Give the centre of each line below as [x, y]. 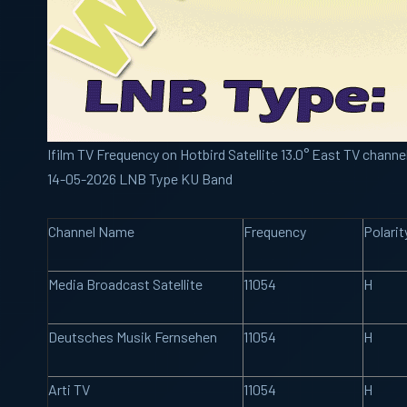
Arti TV [69, 389]
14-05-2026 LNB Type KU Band [140, 179]
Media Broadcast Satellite [125, 284]
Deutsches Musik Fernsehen [133, 337]
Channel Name [91, 231]
